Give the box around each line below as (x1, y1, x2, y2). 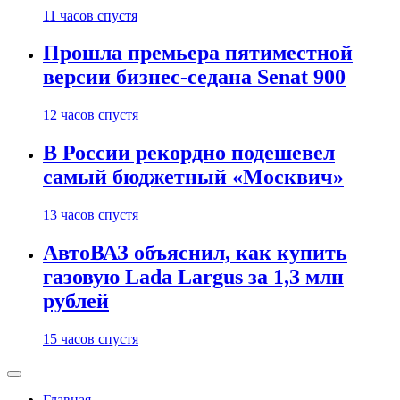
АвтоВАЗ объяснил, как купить (43, 241, 347, 265)
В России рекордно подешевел (43, 141, 335, 165)
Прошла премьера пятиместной (43, 41, 353, 65)
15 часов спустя (43, 331, 138, 346)
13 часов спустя (43, 207, 138, 223)
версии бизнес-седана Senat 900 (43, 65, 346, 89)
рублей (43, 289, 109, 313)
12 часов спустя (43, 107, 138, 123)
